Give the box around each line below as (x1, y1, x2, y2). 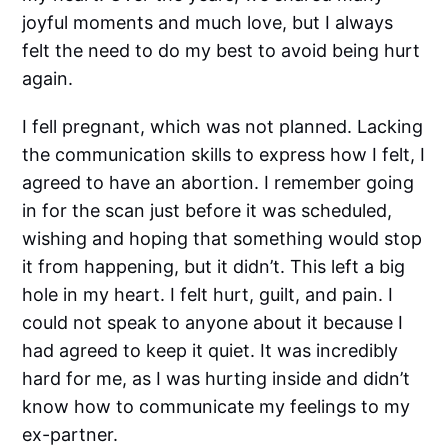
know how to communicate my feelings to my (22, 396, 411, 418)
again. (22, 68, 74, 90)
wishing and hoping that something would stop (22, 228, 423, 250)
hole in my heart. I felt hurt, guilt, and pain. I (22, 284, 394, 306)
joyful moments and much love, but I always (22, 12, 394, 34)
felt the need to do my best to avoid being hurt (22, 40, 421, 62)
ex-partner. (22, 424, 119, 446)
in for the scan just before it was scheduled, (22, 200, 393, 222)
